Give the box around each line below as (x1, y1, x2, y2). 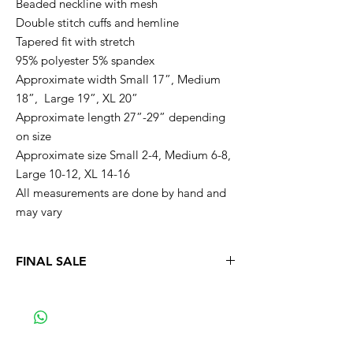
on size (16, 128, 54, 143)
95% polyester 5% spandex (16, 53, 154, 68)
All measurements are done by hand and (16, 185, 226, 200)
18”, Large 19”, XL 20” (16, 91, 138, 106)
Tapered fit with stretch (16, 34, 138, 49)
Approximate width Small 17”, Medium (16, 72, 221, 87)
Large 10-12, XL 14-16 (16, 166, 130, 181)
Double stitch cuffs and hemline (16, 15, 182, 30)
